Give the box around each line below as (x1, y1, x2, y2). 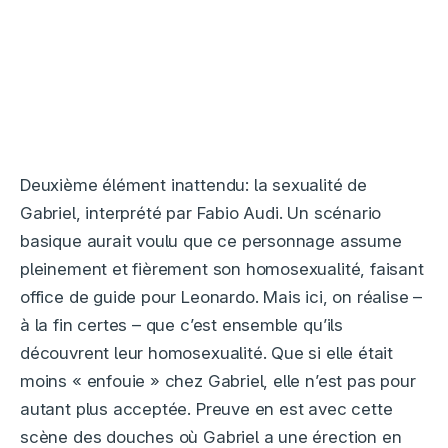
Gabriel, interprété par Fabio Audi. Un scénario (20, 203, 382, 224)
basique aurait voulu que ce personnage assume (20, 231, 402, 252)
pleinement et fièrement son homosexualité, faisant (20, 259, 424, 280)
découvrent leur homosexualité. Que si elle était (20, 343, 394, 364)
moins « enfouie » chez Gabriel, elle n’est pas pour (20, 371, 416, 392)
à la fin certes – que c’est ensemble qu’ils (20, 315, 343, 336)
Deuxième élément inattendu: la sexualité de (20, 175, 367, 196)
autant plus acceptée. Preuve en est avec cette (20, 399, 393, 420)
